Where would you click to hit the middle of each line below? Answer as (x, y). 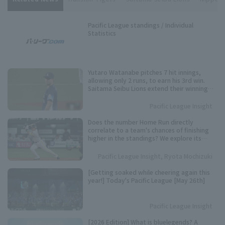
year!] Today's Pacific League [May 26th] (146, 180)
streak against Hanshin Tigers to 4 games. (150, 96)
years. (97, 154)
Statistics (102, 33)
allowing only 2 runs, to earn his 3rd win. (146, 80)
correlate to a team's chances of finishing (148, 130)
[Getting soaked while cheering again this (149, 172)
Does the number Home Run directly (141, 122)
